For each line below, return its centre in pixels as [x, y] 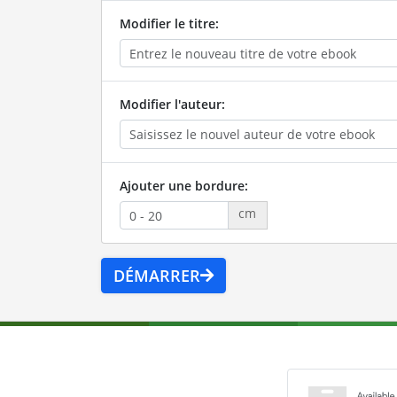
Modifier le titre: [169, 23]
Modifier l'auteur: [172, 105]
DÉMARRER [156, 276]
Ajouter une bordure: [183, 185]
